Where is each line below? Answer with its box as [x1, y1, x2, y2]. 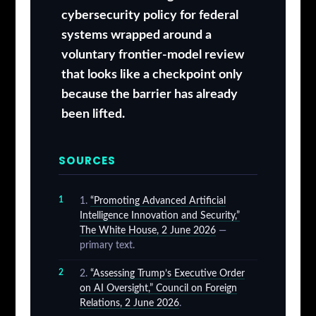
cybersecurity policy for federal [61, 8, 238, 23]
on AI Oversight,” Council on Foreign [79, 284, 237, 294]
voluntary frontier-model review [61, 48, 244, 62]
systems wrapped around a [61, 28, 212, 42]
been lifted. [61, 107, 125, 121]
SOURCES [58, 153, 116, 169]
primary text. [79, 241, 135, 251]
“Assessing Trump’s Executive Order [90, 269, 245, 279]
